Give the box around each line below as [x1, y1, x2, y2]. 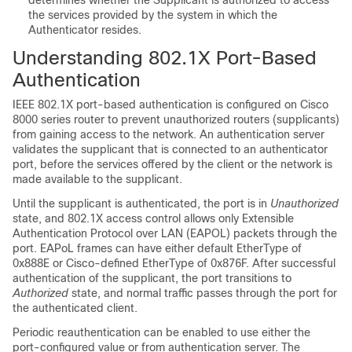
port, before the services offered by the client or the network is [13, 158, 332, 170]
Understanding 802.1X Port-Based [13, 47, 317, 68]
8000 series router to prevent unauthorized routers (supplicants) [13, 113, 339, 126]
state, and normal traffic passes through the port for [68, 287, 337, 299]
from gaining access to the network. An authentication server [13, 128, 324, 141]
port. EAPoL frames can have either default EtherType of [13, 242, 302, 255]
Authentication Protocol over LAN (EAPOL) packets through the [13, 227, 337, 240]
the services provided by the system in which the [28, 9, 277, 21]
